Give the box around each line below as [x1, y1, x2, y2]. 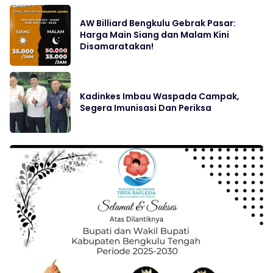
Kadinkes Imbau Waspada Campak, [80, 90, 239, 103]
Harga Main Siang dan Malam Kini [80, 29, 229, 41]
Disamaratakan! [80, 40, 154, 53]
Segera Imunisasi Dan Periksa [80, 102, 211, 115]
